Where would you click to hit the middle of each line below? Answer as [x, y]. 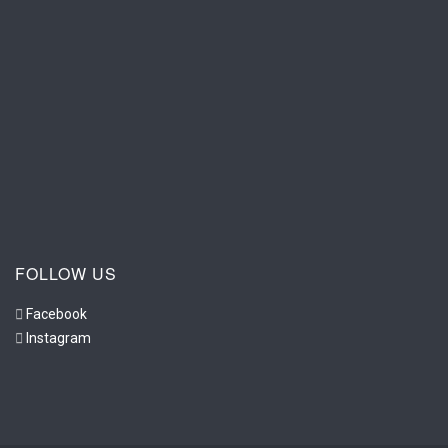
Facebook [56, 313]
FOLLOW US [66, 273]
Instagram [58, 337]
